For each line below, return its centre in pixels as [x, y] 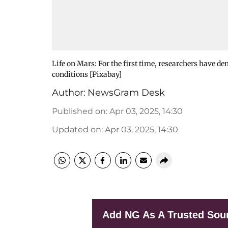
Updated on [77, 130]
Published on [79, 111]
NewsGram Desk [126, 93]
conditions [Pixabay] [87, 74]
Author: [69, 93]
